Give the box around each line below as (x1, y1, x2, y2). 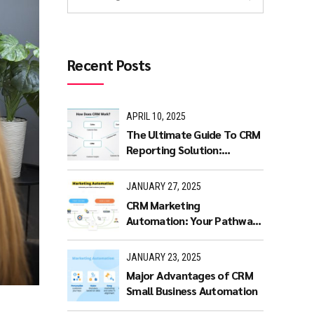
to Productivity (126, 228, 201, 243)
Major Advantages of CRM (126, 268, 253, 283)
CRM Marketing (126, 197, 200, 212)
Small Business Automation (126, 283, 258, 299)
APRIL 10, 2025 (126, 110, 186, 122)
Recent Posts (67, 55, 151, 74)
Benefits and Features (126, 158, 234, 173)
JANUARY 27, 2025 (126, 181, 201, 193)
